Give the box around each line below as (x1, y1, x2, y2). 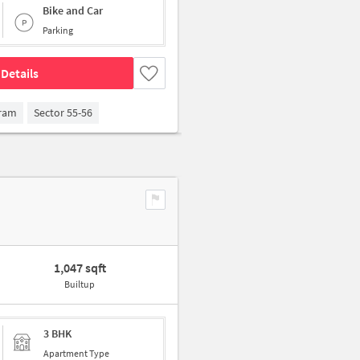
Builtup (64, 278, 96, 291)
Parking (43, 24, 73, 37)
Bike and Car (43, 3, 103, 18)
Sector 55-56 (34, 105, 92, 121)
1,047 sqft (53, 260, 106, 276)
